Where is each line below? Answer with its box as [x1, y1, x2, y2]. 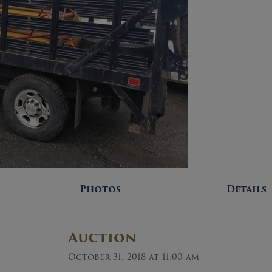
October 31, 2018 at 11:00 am [67, 250, 199, 263]
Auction [67, 227, 137, 248]
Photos [79, 182, 121, 197]
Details [226, 182, 267, 197]
